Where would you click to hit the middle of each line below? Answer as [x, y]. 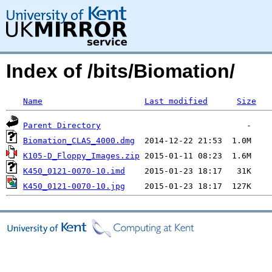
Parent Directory [62, 125]
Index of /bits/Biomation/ [121, 71]
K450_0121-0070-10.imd [74, 171]
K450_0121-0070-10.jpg [74, 186]
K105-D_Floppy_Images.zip [81, 156]
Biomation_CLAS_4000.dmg [79, 141]
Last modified [176, 101]
